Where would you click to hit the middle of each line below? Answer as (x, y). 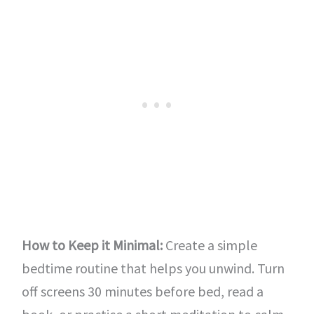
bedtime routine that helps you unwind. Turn (153, 268)
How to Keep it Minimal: (92, 245)
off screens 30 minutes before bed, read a (142, 291)
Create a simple (210, 245)
